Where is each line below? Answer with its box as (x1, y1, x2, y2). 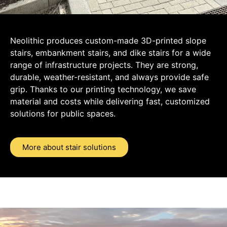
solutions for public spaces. (10, 108, 116, 119)
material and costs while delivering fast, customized (10, 96, 210, 107)
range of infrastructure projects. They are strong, (10, 60, 198, 70)
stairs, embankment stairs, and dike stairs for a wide (10, 48, 211, 58)
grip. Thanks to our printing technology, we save (10, 84, 196, 95)
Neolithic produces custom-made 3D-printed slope (10, 35, 206, 46)
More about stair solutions (22, 142, 116, 152)
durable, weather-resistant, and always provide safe (10, 72, 209, 83)
